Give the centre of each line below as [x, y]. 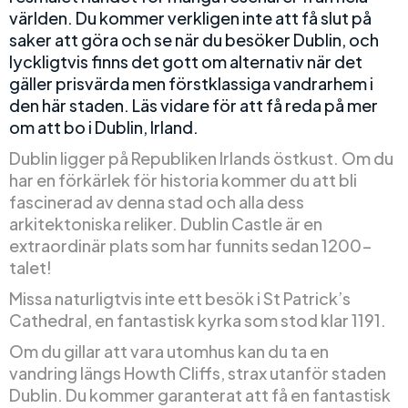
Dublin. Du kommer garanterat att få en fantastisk [200, 395]
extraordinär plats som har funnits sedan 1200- [191, 245]
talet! [31, 267]
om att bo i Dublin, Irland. [104, 127]
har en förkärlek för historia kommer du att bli [183, 180]
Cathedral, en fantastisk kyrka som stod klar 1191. [198, 320]
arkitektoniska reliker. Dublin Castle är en [166, 224]
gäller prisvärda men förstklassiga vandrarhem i [191, 83]
